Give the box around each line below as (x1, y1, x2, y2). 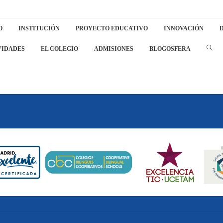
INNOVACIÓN (163, 25, 204, 32)
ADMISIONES (94, 45, 133, 52)
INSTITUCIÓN (18, 25, 60, 32)
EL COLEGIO (40, 45, 78, 52)
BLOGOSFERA (149, 45, 191, 52)
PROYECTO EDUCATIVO (75, 25, 148, 32)
